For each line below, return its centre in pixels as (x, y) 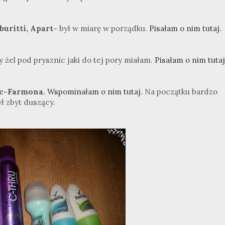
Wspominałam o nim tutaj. (95, 91)
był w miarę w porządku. (104, 28)
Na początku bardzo (180, 91)
